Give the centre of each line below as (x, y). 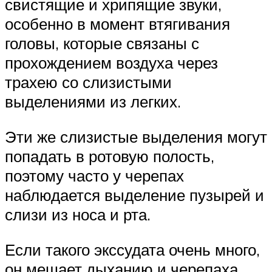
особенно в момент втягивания (117, 24)
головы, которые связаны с (102, 43)
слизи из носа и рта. (78, 214)
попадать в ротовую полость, (110, 156)
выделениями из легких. (93, 102)
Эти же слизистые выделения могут (136, 136)
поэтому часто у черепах (94, 175)
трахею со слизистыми (88, 82)
